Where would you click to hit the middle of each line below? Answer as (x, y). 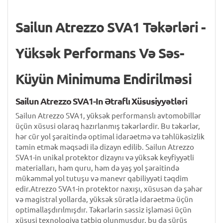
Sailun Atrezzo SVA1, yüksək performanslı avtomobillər (108, 116)
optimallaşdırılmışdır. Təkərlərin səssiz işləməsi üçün (104, 210)
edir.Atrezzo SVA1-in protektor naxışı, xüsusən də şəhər (109, 189)
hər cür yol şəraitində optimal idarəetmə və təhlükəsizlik (110, 137)
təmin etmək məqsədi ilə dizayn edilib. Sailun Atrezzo (105, 147)
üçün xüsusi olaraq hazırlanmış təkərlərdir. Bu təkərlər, (108, 126)
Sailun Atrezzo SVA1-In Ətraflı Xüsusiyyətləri (101, 101)
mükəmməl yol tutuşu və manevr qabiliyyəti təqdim (102, 178)
